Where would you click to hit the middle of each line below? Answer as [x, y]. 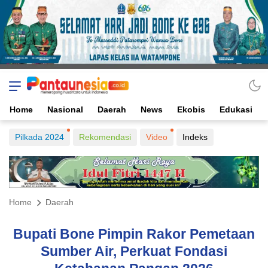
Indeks [195, 137]
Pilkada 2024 [39, 137]
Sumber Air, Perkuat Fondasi [134, 252]
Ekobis [191, 109]
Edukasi [236, 109]
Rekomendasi [105, 137]
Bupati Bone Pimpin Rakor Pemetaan [134, 234]
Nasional [65, 109]
